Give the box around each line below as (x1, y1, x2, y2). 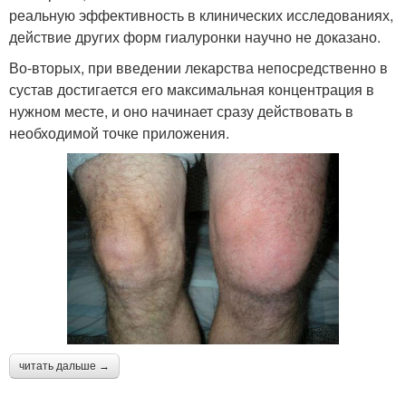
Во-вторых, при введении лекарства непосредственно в (9, 57, 388, 79)
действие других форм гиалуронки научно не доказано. (9, 26, 381, 48)
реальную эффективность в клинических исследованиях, (9, 5, 393, 26)
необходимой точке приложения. (9, 122, 229, 144)
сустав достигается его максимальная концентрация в (9, 79, 374, 101)
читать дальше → (19, 359, 110, 372)
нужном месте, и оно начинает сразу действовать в (9, 101, 353, 122)
